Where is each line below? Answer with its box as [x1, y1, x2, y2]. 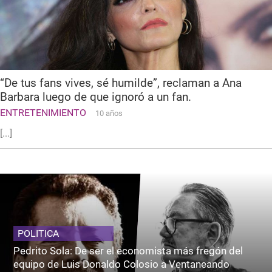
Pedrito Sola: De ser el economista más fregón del [13, 244, 243, 257]
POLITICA [18, 227, 59, 239]
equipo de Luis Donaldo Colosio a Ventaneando [13, 257, 230, 270]
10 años [95, 108, 123, 118]
